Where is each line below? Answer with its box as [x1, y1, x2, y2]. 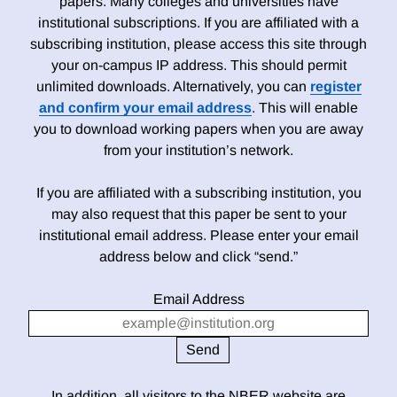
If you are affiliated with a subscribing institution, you [35, 185, 362, 201]
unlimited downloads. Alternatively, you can [35, 79, 310, 95]
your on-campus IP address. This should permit [51, 58, 346, 74]
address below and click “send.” [99, 249, 298, 265]
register [309, 79, 362, 95]
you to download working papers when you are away [34, 121, 363, 137]
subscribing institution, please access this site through [30, 36, 367, 52]
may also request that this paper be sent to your [51, 206, 346, 222]
